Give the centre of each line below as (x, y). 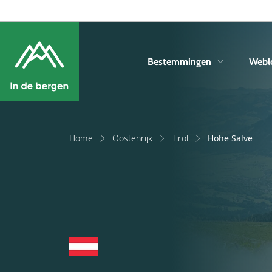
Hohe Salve (230, 138)
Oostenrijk (132, 138)
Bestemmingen (179, 61)
